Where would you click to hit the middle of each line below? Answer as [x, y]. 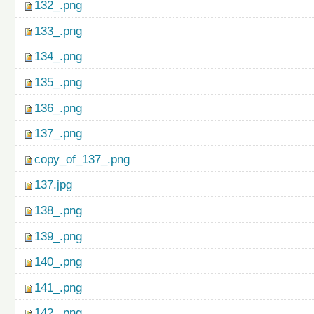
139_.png [59, 236]
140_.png [59, 262]
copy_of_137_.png [82, 159]
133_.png [59, 31]
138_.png [59, 211]
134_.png [59, 57]
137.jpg [54, 185]
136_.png [59, 108]
